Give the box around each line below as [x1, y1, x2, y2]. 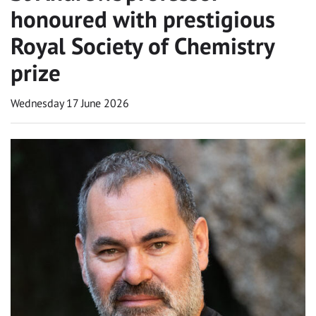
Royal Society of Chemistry [11, 30, 274, 61]
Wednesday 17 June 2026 [11, 95, 129, 110]
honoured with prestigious [11, 3, 275, 34]
